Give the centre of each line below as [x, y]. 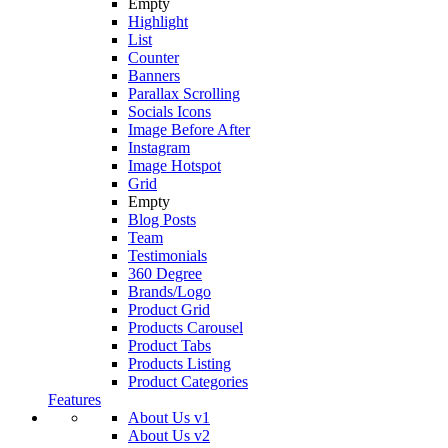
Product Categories [188, 382]
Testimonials [167, 256]
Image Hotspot [174, 166]
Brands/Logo [169, 292]
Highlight [158, 22]
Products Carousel [185, 328]
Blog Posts [162, 220]
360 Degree [165, 274]
